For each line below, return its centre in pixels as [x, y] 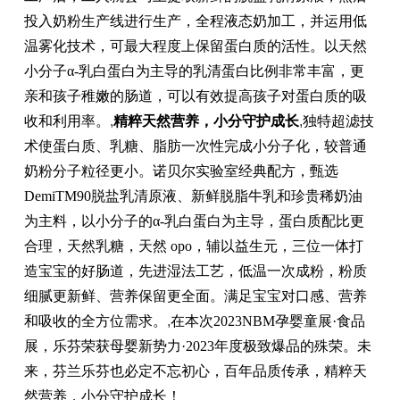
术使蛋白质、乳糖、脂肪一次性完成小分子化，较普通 [195, 146]
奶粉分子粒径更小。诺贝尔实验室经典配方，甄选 [181, 171]
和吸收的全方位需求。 [95, 321]
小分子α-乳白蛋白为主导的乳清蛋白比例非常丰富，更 [194, 71]
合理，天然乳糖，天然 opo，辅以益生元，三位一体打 [193, 246]
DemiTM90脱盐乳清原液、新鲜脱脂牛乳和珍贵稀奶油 [193, 196]
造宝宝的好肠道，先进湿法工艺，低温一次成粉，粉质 [195, 271]
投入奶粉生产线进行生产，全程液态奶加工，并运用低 [195, 21]
